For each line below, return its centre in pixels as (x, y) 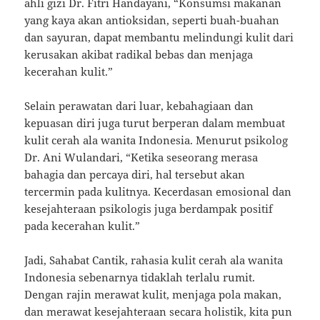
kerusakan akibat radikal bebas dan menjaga (139, 55)
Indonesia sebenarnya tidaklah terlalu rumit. (140, 277)
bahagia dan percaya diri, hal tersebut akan (135, 175)
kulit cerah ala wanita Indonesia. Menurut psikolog (156, 140)
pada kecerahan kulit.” (82, 226)
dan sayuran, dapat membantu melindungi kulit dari (159, 37)
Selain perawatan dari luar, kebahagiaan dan (139, 106)
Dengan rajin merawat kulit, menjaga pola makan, (153, 295)
